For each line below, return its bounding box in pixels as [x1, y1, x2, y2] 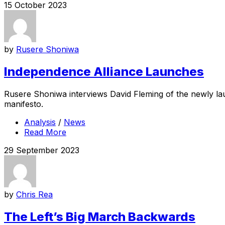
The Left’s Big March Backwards [4, 209, 195, 224]
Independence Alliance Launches [4, 64, 204, 79]
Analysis [24, 117, 56, 127]
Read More [24, 127, 66, 137]
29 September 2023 [4, 145, 79, 155]
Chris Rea [16, 189, 53, 199]
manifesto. [4, 98, 43, 109]
